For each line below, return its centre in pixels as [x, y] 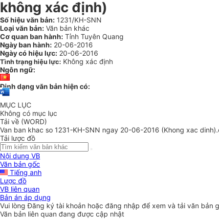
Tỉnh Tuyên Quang [93, 36]
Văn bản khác [67, 28]
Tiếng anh [25, 173]
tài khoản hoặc [81, 206]
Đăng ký [42, 206]
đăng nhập [123, 206]
